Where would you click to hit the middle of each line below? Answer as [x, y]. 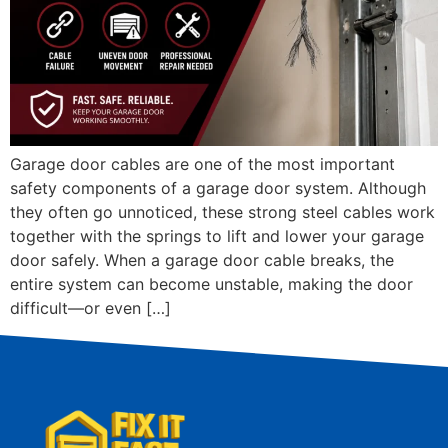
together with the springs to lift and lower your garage [217, 235]
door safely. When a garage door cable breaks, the [202, 259]
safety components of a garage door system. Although [218, 187]
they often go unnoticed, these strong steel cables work [222, 211]
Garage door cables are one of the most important [202, 163]
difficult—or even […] [90, 307]
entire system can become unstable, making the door [211, 283]
